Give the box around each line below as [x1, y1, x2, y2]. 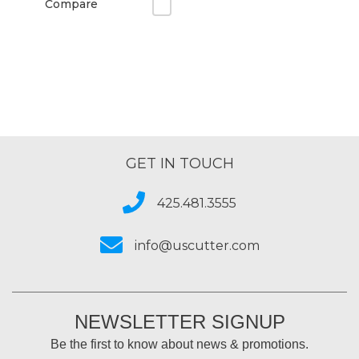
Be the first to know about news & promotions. [50, 337, 309, 351]
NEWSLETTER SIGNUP [74, 311, 285, 333]
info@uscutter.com [134, 238, 260, 253]
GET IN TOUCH [125, 155, 234, 172]
